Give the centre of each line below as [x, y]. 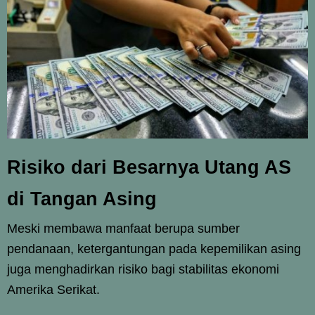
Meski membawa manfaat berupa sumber [123, 228]
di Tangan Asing [82, 199]
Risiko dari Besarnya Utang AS [149, 167]
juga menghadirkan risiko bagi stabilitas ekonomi [143, 269]
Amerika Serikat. [53, 289]
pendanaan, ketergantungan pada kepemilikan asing [154, 249]
